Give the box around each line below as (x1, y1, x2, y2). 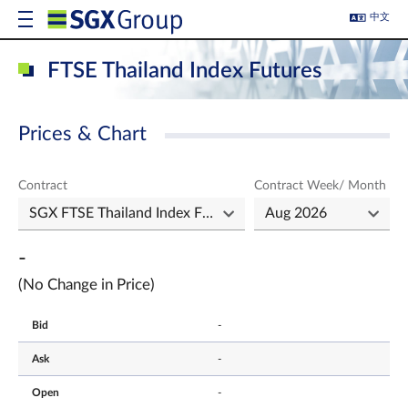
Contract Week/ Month (254, 179, 387, 192)
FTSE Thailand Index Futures (47, 60, 321, 82)
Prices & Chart (18, 124, 147, 144)
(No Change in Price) (18, 277, 155, 292)
